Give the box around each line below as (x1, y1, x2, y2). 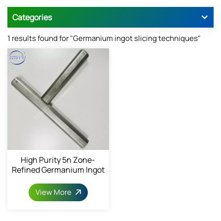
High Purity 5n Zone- (21, 154, 96, 166)
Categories (12, 12, 52, 23)
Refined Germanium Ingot (11, 164, 105, 176)
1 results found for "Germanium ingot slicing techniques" (7, 33, 201, 44)
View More (35, 187, 73, 198)
